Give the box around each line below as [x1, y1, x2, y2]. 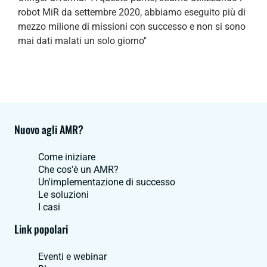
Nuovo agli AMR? [14, 121, 83, 137]
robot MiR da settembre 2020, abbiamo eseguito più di [18, 6, 246, 18]
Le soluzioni [38, 188, 89, 200]
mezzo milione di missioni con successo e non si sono [18, 20, 246, 32]
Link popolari [14, 221, 68, 237]
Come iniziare [38, 151, 95, 163]
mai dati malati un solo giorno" [18, 35, 147, 46]
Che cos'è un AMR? [38, 163, 119, 175]
